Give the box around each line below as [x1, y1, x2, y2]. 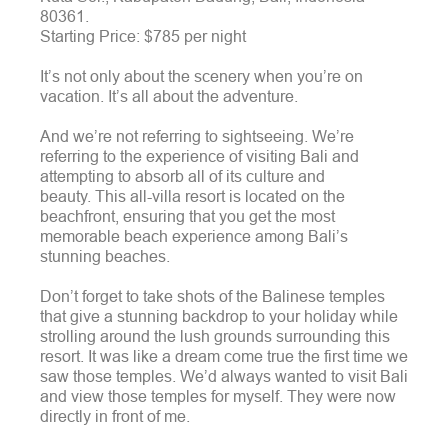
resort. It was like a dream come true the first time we [40, 346, 408, 365]
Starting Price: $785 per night [40, 26, 246, 45]
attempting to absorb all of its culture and [40, 166, 325, 185]
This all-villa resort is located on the [95, 186, 345, 205]
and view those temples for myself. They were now [40, 386, 396, 405]
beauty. [40, 186, 95, 205]
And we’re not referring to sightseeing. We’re [40, 126, 354, 145]
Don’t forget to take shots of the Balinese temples [40, 286, 385, 305]
